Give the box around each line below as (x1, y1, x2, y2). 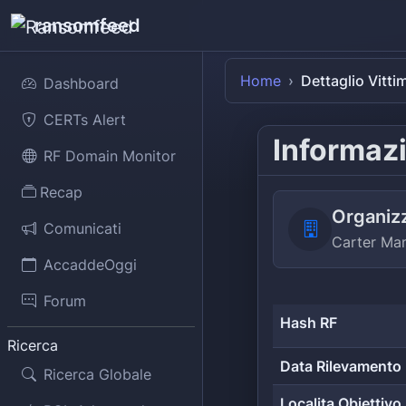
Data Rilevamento (280, 357, 401, 375)
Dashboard (43, 74, 119, 92)
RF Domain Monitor (43, 147, 176, 165)
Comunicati (43, 219, 121, 237)
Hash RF (280, 314, 337, 332)
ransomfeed (34, 14, 140, 36)
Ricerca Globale (43, 365, 151, 383)
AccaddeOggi (43, 256, 137, 274)
